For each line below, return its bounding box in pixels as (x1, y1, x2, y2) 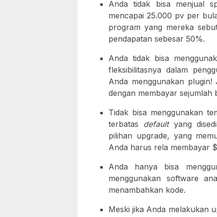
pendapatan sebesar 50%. (108, 34, 205, 44)
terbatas (108, 119, 144, 129)
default (143, 119, 169, 129)
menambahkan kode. (108, 185, 186, 195)
